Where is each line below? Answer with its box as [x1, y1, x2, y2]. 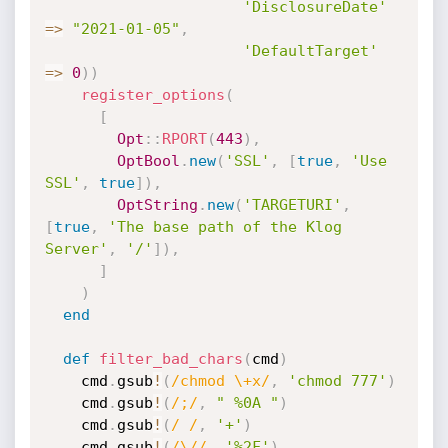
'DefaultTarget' [242, 42, 378, 60]
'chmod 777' [287, 372, 387, 390]
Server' [44, 240, 108, 258]
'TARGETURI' [242, 196, 342, 214]
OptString [116, 196, 198, 214]
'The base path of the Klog [107, 218, 342, 236]
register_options [80, 86, 225, 104]
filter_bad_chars [98, 350, 243, 368]
